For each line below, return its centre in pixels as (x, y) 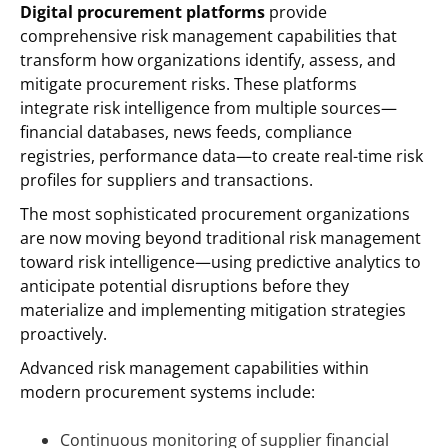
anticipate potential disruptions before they (184, 285)
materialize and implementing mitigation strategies (213, 309)
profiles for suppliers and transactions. (166, 179)
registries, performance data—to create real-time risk (221, 155)
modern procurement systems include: (167, 391)
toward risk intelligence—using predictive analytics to (220, 261)
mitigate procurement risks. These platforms (188, 83)
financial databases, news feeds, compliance (186, 131)
